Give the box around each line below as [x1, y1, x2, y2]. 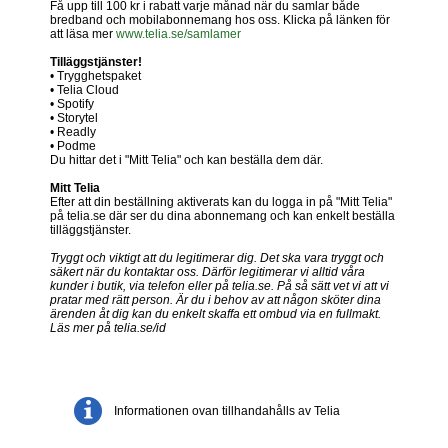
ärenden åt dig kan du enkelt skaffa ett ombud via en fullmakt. [50, 306, 381, 321]
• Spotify [50, 96, 94, 111]
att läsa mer [50, 26, 116, 41]
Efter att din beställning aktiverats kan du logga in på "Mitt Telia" [50, 194, 392, 209]
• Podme [50, 138, 96, 153]
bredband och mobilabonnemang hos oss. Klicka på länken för [50, 12, 390, 27]
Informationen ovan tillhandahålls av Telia [114, 403, 340, 418]
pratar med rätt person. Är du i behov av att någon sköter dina [50, 292, 381, 307]
